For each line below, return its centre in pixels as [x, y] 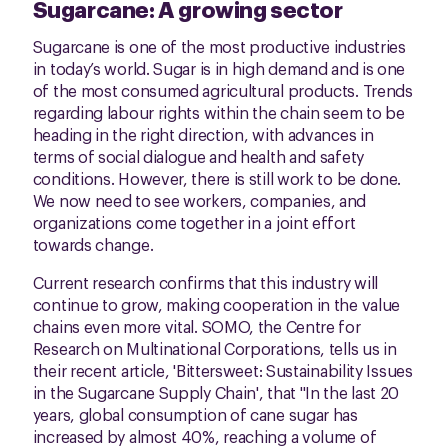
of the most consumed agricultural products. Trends [222, 90]
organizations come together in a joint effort [194, 222]
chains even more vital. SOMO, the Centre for [196, 326]
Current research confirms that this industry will [205, 282]
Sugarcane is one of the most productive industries [219, 46]
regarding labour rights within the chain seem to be [218, 112]
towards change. [93, 244]
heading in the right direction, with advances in [203, 134]
